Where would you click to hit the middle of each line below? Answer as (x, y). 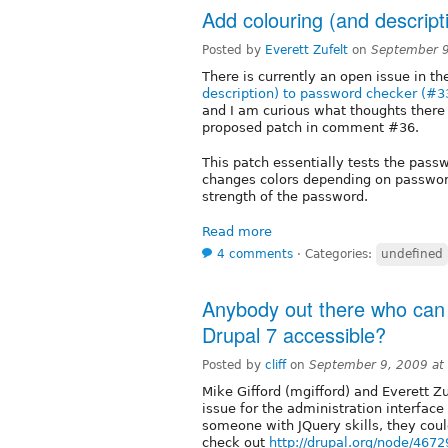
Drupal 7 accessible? (294, 335)
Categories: (340, 254)
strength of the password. (285, 197)
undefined (412, 254)
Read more (237, 232)
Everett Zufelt (306, 50)
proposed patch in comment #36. (310, 128)
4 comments (255, 254)
